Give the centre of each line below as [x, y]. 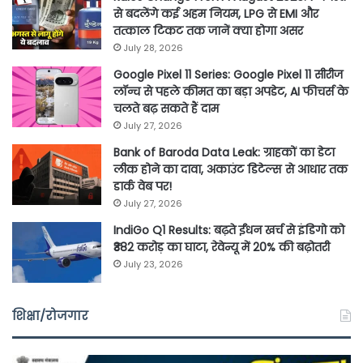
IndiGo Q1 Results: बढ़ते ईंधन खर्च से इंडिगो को [229, 231]
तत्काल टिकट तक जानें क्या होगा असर [208, 31]
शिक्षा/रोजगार [50, 316]
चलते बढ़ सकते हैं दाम [166, 109]
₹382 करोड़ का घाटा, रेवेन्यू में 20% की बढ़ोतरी [222, 248]
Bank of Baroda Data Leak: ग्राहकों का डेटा [224, 153]
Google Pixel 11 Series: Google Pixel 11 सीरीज [228, 75]
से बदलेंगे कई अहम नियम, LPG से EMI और [216, 14]
